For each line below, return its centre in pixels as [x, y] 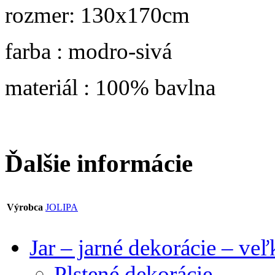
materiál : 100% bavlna [110, 87]
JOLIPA [62, 207]
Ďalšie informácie [99, 163]
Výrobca [25, 207]
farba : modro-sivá [88, 51]
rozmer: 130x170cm [97, 15]
